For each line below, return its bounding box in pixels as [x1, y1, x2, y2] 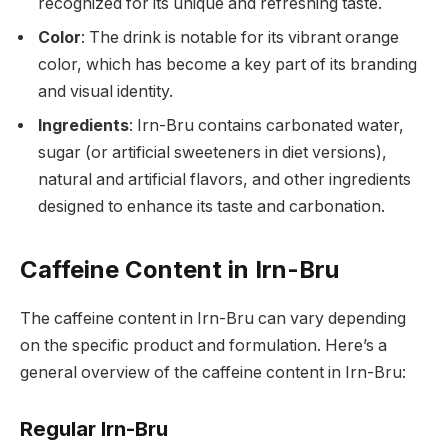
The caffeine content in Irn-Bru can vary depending [20, 308, 406, 328]
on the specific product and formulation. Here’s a [20, 335, 387, 355]
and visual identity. [38, 81, 173, 101]
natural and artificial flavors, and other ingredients [38, 169, 411, 189]
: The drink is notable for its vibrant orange [81, 27, 399, 47]
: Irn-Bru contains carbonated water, [129, 115, 404, 135]
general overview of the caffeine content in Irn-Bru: [20, 362, 406, 382]
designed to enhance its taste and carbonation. [38, 196, 385, 216]
